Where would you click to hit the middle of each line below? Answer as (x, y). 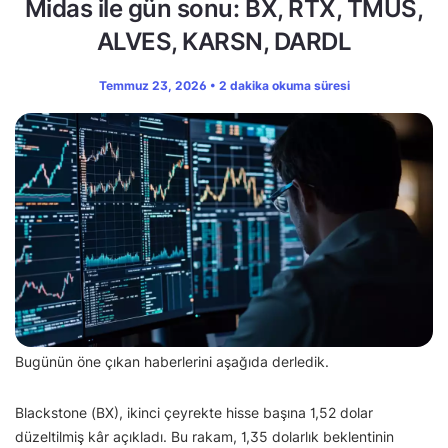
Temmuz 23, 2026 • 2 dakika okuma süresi (224, 86)
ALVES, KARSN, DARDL (224, 42)
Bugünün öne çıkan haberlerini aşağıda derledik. (172, 362)
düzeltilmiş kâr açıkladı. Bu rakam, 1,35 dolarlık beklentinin (204, 437)
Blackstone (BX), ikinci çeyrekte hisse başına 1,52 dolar (194, 413)
